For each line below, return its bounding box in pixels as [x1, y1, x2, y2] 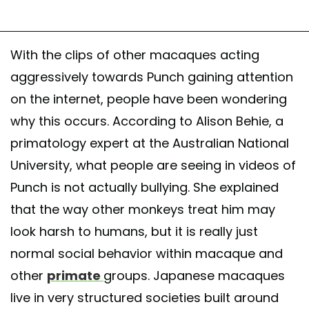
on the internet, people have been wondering [10, 90, 287, 108]
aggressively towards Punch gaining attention [10, 68, 293, 86]
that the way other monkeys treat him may [10, 200, 275, 218]
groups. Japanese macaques [103, 266, 285, 284]
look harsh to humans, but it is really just [10, 222, 258, 240]
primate [47, 266, 103, 284]
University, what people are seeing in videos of [10, 156, 296, 174]
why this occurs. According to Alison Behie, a [10, 112, 283, 130]
